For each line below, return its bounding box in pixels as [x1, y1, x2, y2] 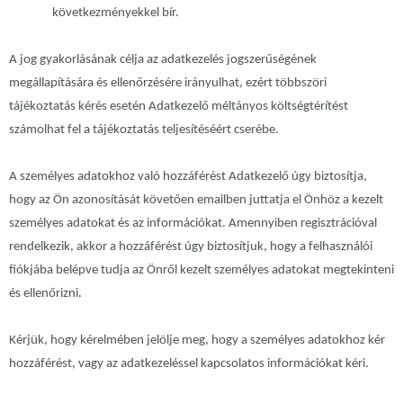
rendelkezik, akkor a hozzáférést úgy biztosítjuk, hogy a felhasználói [9, 240, 372, 255]
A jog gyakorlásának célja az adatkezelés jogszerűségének [9, 53, 317, 67]
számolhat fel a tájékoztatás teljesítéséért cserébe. [9, 123, 279, 138]
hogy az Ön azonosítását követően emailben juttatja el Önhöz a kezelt [9, 193, 383, 208]
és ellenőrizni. [9, 287, 82, 301]
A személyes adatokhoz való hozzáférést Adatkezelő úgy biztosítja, [9, 170, 367, 184]
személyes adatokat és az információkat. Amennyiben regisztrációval [9, 217, 377, 231]
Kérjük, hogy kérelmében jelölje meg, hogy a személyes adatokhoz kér [9, 334, 385, 348]
